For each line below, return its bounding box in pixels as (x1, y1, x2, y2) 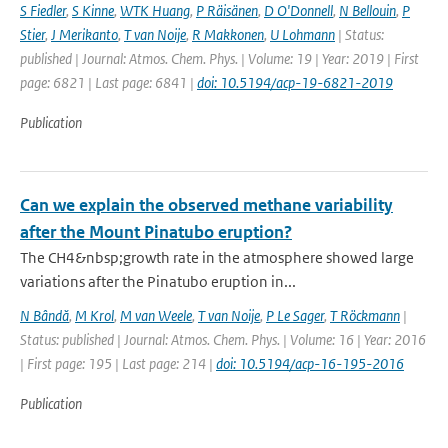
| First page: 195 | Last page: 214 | (20, 354, 216, 373)
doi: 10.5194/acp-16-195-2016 (216, 354, 404, 373)
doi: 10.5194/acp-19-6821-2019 (197, 73, 393, 92)
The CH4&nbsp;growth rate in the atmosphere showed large (20, 248, 414, 267)
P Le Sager (266, 306, 324, 325)
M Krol (75, 306, 114, 325)
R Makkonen (192, 25, 264, 44)
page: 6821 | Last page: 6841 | (20, 73, 197, 92)
